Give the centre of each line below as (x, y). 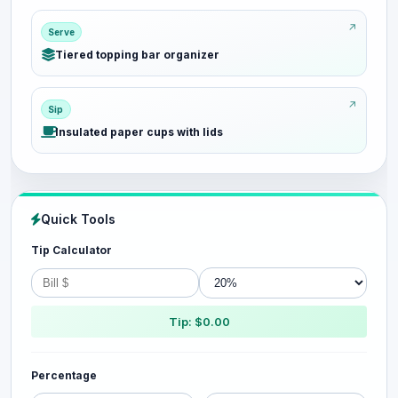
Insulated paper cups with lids (139, 132)
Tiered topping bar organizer (137, 55)
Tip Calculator (72, 250)
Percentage (64, 375)
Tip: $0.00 (199, 322)
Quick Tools (78, 219)
